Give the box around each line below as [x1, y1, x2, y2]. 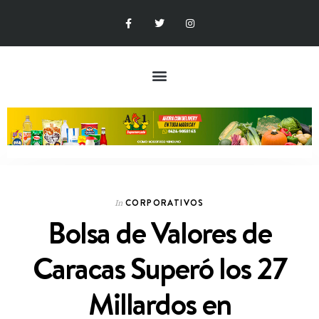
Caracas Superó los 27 [32, 247, 287, 289]
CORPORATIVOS [125, 197, 204, 209]
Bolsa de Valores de [48, 211, 271, 253]
